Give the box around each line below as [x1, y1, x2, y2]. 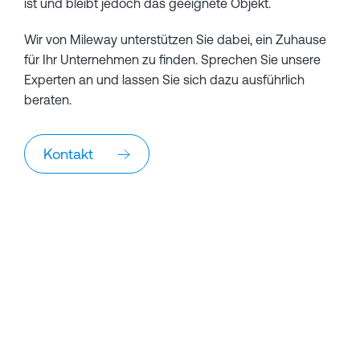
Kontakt [43, 145, 93, 162]
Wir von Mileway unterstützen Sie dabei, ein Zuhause [24, 32, 326, 47]
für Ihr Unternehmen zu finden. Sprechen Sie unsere [24, 52, 321, 67]
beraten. [24, 92, 72, 107]
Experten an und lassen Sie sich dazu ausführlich [24, 72, 305, 87]
